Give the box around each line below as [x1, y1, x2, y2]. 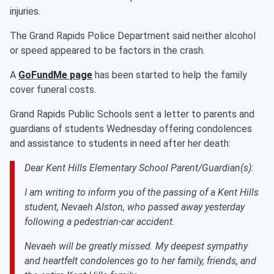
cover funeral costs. [10, 84, 96, 95]
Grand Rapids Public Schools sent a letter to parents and [10, 108, 254, 120]
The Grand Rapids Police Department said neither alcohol [10, 30, 256, 42]
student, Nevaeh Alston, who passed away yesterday [24, 201, 245, 213]
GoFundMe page [18, 69, 92, 81]
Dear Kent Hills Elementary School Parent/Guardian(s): [24, 162, 254, 174]
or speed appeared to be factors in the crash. [10, 45, 205, 56]
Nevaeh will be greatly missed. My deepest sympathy [24, 240, 248, 252]
